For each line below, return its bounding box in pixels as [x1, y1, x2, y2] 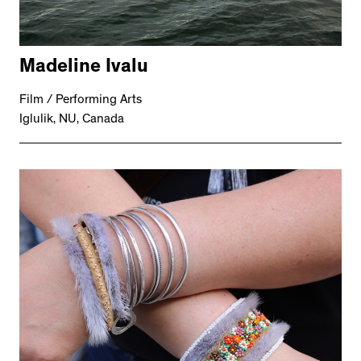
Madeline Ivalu [19, 59, 148, 79]
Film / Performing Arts [19, 94, 142, 108]
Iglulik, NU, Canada [19, 114, 124, 127]
